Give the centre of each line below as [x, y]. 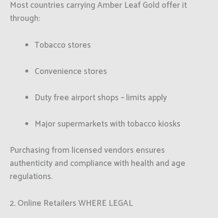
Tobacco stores [63, 45]
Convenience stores [71, 71]
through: [25, 19]
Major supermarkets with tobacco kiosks [108, 124]
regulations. [31, 177]
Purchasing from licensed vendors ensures [87, 151]
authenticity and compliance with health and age [98, 164]
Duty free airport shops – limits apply [101, 98]
